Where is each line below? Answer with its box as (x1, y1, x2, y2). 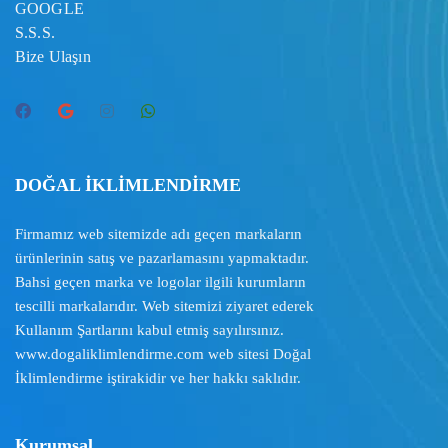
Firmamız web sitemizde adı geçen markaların (15, 225, 302, 242)
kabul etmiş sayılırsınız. (133, 321, 284, 338)
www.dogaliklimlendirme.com (15, 345, 204, 362)
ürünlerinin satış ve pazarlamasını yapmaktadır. (15, 249, 309, 266)
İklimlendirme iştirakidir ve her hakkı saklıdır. (15, 369, 301, 386)
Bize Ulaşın (15, 47, 91, 65)
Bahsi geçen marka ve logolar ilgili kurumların (15, 273, 306, 290)
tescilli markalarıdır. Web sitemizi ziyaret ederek (15, 297, 314, 314)
